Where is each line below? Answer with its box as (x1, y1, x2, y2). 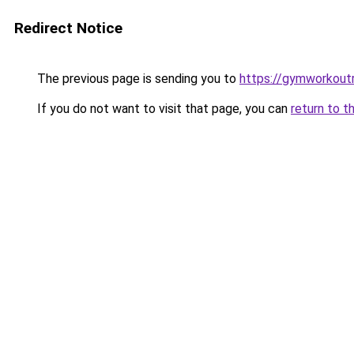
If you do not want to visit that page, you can (34, 101, 291, 116)
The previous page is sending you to (34, 71, 239, 86)
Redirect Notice (14, 19, 122, 37)
